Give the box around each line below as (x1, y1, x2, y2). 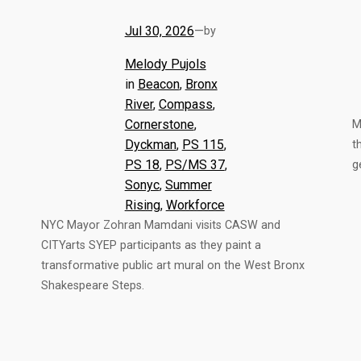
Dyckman (124, 136, 176, 152)
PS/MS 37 (164, 156, 225, 172)
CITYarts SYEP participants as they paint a (40, 238, 261, 252)
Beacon (137, 76, 180, 92)
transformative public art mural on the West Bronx (40, 258, 305, 272)
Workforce (165, 197, 225, 213)
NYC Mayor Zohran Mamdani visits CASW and (40, 218, 280, 232)
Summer (164, 176, 212, 193)
